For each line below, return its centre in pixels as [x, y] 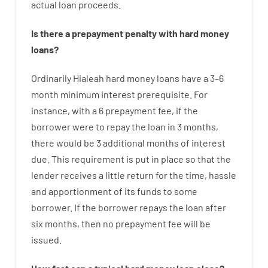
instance [49, 110]
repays [153, 207]
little [115, 175]
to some [180, 191]
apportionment [80, 191]
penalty [141, 33]
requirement [98, 159]
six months [54, 223]
